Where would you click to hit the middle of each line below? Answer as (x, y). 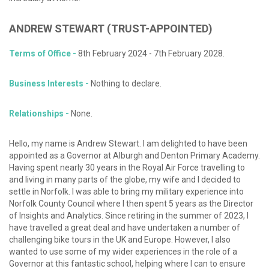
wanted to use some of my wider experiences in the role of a (123, 252)
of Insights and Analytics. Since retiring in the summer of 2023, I (129, 216)
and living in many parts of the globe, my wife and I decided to (125, 180)
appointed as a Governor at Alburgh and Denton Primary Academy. (134, 156)
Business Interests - (49, 84)
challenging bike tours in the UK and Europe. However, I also (120, 240)
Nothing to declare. (125, 84)
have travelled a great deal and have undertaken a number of (125, 228)
